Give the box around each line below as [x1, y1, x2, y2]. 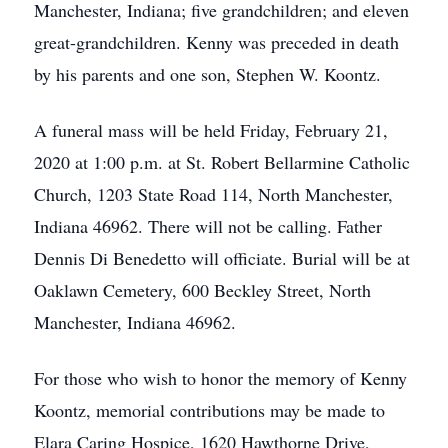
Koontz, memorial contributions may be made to [34, 398, 385, 422]
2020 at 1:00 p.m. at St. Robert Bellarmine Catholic [34, 150, 410, 174]
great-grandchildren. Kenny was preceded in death [34, 30, 399, 54]
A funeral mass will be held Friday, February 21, [34, 118, 388, 142]
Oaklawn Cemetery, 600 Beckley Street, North [34, 278, 371, 302]
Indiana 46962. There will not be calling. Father [34, 214, 382, 238]
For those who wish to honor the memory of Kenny [34, 366, 407, 390]
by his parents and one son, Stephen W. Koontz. [34, 62, 381, 86]
